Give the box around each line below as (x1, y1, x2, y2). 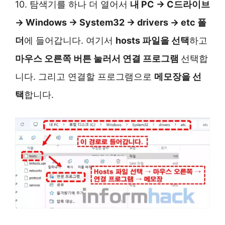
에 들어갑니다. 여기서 (24, 35, 116, 46)
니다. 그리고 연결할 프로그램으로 (15, 71, 154, 82)
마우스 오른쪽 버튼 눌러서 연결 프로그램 (15, 53, 181, 64)
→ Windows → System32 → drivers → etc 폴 (15, 17, 206, 28)
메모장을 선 (154, 71, 201, 82)
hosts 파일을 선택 (116, 35, 189, 46)
